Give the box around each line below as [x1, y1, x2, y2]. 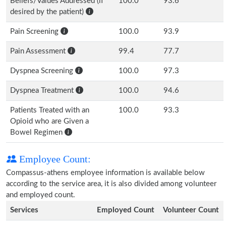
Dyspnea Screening [10, 67, 75, 75]
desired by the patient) [10, 8, 86, 16]
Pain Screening [10, 28, 61, 35]
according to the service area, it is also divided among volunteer [6, 180, 216, 188]
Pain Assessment [10, 47, 68, 55]
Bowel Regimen [10, 129, 65, 136]
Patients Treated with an [10, 106, 89, 114]
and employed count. [6, 191, 75, 199]
